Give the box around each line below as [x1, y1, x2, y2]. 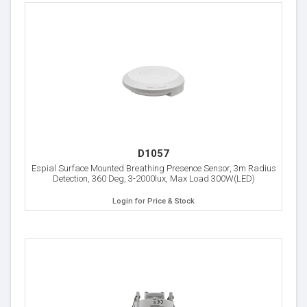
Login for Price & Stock [112, 197, 195, 206]
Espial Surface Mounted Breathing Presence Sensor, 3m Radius [31, 163, 276, 173]
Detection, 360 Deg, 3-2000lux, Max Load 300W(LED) [52, 173, 255, 184]
